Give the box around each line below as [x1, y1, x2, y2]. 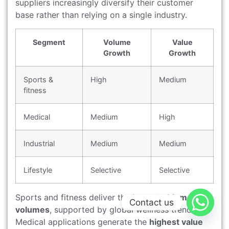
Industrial [24, 139, 55, 148]
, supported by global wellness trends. [50, 204, 198, 215]
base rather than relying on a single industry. [15, 10, 187, 20]
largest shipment [132, 192, 200, 202]
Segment [33, 37, 65, 47]
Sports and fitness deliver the [15, 192, 132, 202]
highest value [149, 216, 203, 227]
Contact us [129, 197, 174, 208]
